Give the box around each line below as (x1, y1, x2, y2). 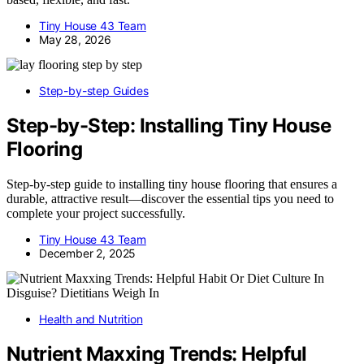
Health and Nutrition (39, 311, 143, 326)
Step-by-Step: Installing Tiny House (6, 113, 331, 137)
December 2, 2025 (39, 245, 136, 260)
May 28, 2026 (39, 32, 111, 46)
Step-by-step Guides (39, 83, 149, 97)
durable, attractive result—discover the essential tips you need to (6, 191, 334, 206)
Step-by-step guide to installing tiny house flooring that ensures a (6, 176, 337, 191)
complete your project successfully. (6, 206, 185, 220)
